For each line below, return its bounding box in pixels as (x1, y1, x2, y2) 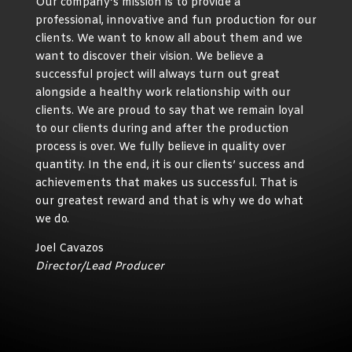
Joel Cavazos (35, 241, 104, 257)
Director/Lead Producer (35, 259, 164, 275)
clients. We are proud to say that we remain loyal (35, 104, 303, 119)
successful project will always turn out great (35, 68, 280, 83)
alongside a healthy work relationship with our (35, 86, 291, 101)
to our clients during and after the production (35, 122, 289, 137)
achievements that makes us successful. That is (35, 176, 298, 192)
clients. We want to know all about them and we (35, 31, 302, 47)
